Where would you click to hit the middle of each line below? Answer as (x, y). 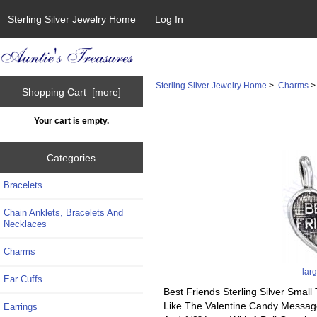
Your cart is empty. (71, 121)
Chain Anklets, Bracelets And (63, 213)
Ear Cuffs (23, 279)
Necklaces (25, 224)
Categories (71, 157)
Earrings (21, 307)
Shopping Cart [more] (71, 92)
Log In (169, 19)
